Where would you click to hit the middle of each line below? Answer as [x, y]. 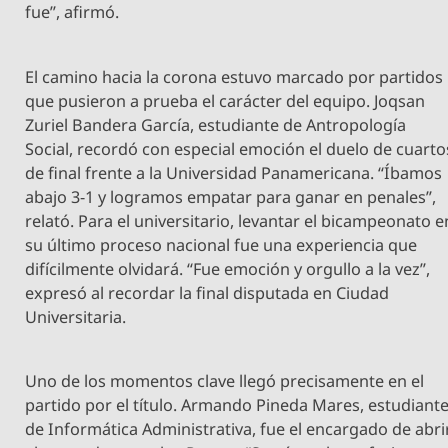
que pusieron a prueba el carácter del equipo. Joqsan [225, 100]
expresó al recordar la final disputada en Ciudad [207, 292]
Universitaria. [76, 316]
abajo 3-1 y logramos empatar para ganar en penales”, [231, 196]
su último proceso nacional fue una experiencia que [221, 244]
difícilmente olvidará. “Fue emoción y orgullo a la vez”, [228, 268]
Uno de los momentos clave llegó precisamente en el [225, 380]
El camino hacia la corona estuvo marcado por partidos [234, 76]
